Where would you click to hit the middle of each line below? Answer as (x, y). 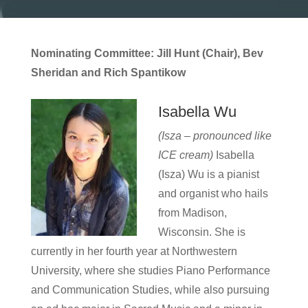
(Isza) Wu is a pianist (208, 174)
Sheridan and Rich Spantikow (108, 73)
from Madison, (192, 213)
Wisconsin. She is (201, 232)
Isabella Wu (197, 112)
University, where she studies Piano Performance (150, 271)
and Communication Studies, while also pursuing (150, 290)
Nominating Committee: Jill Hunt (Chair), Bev (147, 53)
